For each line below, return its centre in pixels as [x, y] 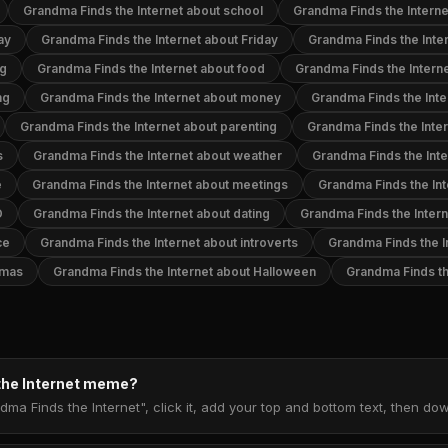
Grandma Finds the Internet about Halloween [184, 271]
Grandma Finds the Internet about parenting [148, 126]
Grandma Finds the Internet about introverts [169, 242]
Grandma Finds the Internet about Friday [159, 39]
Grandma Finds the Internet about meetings [160, 184]
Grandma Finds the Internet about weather [157, 155]
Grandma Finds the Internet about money [160, 97]
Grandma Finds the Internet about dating [151, 213]
